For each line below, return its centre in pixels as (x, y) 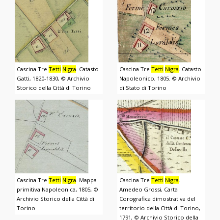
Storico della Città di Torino (54, 88)
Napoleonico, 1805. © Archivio (160, 79)
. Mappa (87, 180)
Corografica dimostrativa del (158, 199)
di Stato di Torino (143, 88)
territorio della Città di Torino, (160, 208)
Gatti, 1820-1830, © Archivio (53, 79)
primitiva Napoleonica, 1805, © (58, 190)
